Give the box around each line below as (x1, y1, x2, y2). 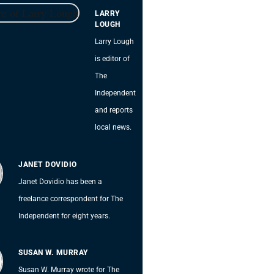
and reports (95, 106, 133, 115)
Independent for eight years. (18, 211, 111, 220)
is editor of (95, 54, 130, 64)
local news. (95, 123, 132, 132)
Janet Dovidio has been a (18, 177, 103, 186)
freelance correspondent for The (18, 194, 124, 203)
